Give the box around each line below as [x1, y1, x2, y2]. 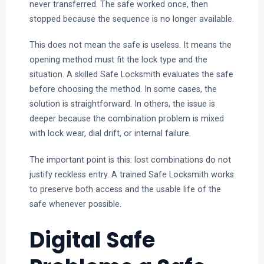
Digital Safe [29, 225, 155, 255]
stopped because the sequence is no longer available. [29, 14, 234, 24]
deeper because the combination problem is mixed [29, 114, 224, 124]
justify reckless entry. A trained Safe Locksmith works [29, 169, 234, 179]
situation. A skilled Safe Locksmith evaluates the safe [29, 70, 233, 80]
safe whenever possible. [29, 199, 121, 209]
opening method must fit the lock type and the [29, 55, 207, 65]
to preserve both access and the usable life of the [29, 184, 221, 194]
